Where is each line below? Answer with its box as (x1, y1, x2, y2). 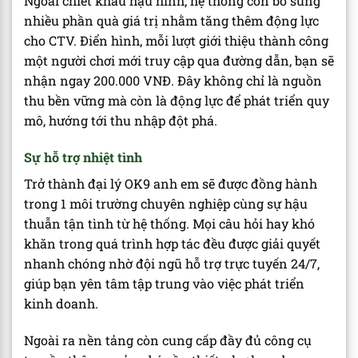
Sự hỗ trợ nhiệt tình (24, 149, 142, 166)
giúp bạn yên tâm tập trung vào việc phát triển (24, 275, 304, 292)
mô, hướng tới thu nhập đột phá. (24, 112, 217, 129)
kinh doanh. (24, 295, 98, 312)
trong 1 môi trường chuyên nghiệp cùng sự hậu (24, 195, 308, 213)
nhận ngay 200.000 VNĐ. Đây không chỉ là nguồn (24, 72, 322, 89)
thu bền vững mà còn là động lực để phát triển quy (24, 92, 329, 109)
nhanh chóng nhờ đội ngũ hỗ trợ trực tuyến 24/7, (24, 255, 320, 272)
